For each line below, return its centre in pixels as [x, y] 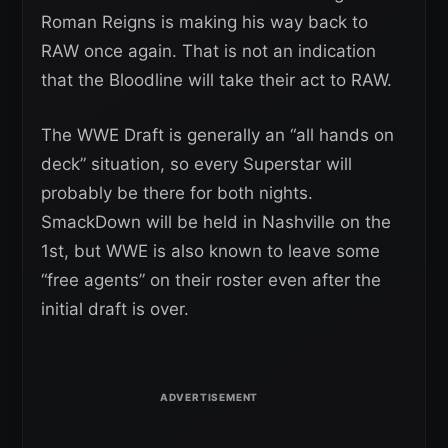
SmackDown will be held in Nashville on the [216, 222]
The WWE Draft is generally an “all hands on [217, 135]
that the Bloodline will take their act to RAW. [216, 80]
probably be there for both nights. [177, 193]
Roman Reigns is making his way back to [204, 22]
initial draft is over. [115, 309]
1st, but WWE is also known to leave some [210, 251]
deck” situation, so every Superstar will [196, 164]
